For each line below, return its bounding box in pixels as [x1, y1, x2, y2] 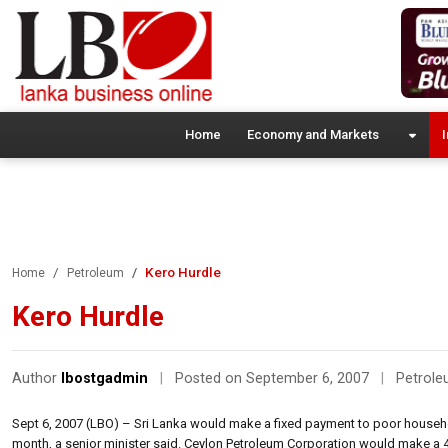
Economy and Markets [246, 126, 379, 142]
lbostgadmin [61, 369, 148, 387]
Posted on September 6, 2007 [175, 369, 373, 387]
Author [12, 369, 61, 387]
